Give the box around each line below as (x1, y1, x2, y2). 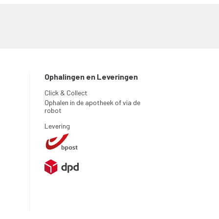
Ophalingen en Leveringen (44, 72, 138, 81)
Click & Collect (44, 88, 88, 97)
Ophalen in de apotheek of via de (44, 98, 140, 107)
